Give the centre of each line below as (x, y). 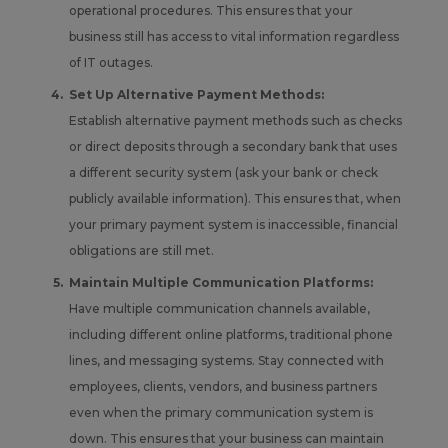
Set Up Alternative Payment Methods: (196, 94)
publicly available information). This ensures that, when (234, 198)
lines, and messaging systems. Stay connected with (226, 360)
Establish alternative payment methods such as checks (235, 120)
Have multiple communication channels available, (219, 308)
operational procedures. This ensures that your (210, 10)
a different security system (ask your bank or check (223, 172)
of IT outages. (110, 62)
